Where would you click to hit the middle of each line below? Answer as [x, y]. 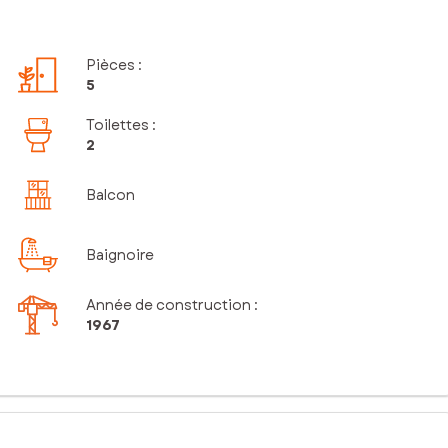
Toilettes [118, 125]
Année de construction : [172, 305]
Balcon [111, 195]
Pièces [111, 65]
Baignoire [120, 255]
